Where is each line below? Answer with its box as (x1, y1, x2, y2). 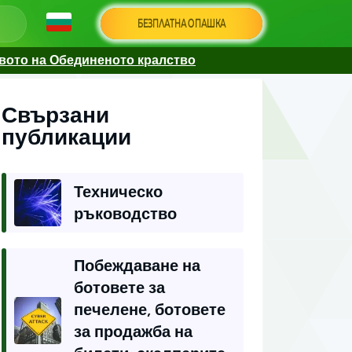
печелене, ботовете (74, 300, 225, 319)
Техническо (74, 182, 163, 201)
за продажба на (74, 322, 192, 341)
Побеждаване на (74, 256, 200, 275)
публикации (2, 123, 131, 150)
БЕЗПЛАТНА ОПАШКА (137, 16, 226, 31)
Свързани (2, 101, 109, 128)
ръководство (74, 204, 177, 223)
